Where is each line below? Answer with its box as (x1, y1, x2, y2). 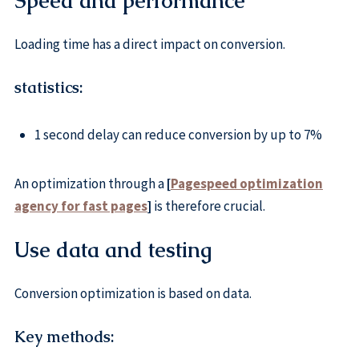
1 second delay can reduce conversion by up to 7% (34, 125, 322, 143)
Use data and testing (14, 236, 212, 264)
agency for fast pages (14, 196, 147, 215)
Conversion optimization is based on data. (14, 284, 252, 302)
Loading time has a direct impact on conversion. (14, 34, 285, 53)
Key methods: (14, 327, 114, 348)
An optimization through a (14, 174, 167, 192)
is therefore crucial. (151, 196, 265, 215)
